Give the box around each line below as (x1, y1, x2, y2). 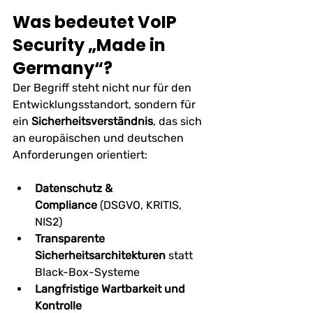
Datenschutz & (35, 181, 115, 195)
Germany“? (13, 56, 112, 80)
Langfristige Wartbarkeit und (35, 282, 188, 296)
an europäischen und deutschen (13, 131, 187, 145)
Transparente (35, 231, 108, 245)
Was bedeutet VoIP (13, 10, 180, 34)
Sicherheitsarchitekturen (35, 248, 166, 262)
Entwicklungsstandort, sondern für (13, 97, 198, 111)
